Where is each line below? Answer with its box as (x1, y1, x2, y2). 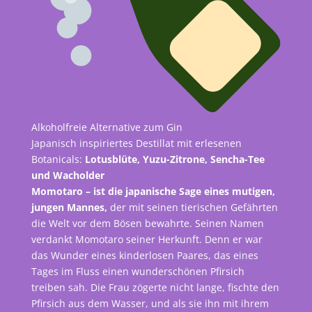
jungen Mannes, (31, 200, 107, 214)
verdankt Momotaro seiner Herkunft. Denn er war (31, 232, 263, 246)
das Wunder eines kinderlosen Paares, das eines (31, 248, 258, 262)
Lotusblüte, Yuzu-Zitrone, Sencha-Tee (84, 152, 265, 166)
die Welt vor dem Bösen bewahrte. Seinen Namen (31, 216, 264, 230)
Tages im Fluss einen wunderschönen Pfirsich (31, 264, 244, 278)
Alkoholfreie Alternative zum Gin (31, 120, 182, 134)
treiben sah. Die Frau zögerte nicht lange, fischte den (31, 280, 279, 294)
